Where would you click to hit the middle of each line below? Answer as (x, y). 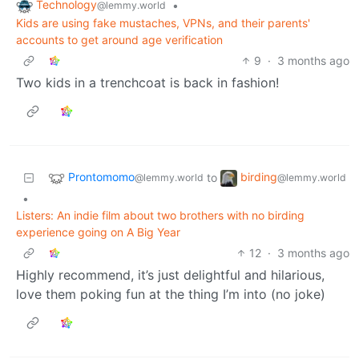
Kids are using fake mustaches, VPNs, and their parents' (163, 23)
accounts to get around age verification (119, 40)
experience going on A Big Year (98, 232)
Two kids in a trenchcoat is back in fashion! (147, 83)
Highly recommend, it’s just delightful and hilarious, (170, 275)
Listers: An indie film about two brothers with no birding (160, 216)
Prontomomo (101, 177)
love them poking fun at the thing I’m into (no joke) (171, 294)
